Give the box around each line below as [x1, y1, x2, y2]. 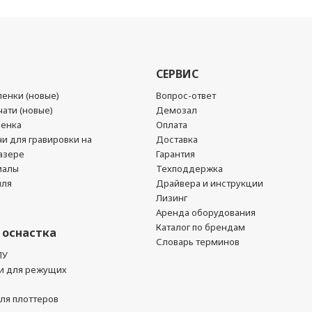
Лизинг [156, 192, 187, 204]
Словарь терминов [156, 235, 240, 248]
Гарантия [156, 148, 195, 160]
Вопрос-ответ [156, 89, 216, 102]
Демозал [156, 104, 197, 116]
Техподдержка [156, 162, 223, 175]
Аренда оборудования [156, 206, 256, 219]
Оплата [156, 118, 187, 131]
